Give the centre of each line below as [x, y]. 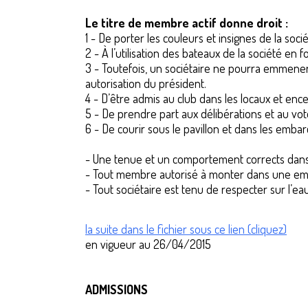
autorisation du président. [146, 83]
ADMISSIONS [117, 289]
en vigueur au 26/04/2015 [150, 244]
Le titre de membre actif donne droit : [187, 23]
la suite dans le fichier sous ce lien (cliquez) [186, 229]
